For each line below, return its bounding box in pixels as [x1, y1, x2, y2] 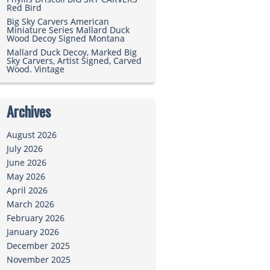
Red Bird [7, 2, 42, 14]
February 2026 [7, 212, 64, 224]
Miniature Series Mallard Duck [7, 24, 130, 36]
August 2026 [7, 129, 57, 141]
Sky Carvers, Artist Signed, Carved [7, 55, 142, 67]
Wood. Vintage [7, 63, 64, 75]
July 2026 [7, 143, 43, 155]
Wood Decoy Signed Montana [7, 33, 125, 45]
